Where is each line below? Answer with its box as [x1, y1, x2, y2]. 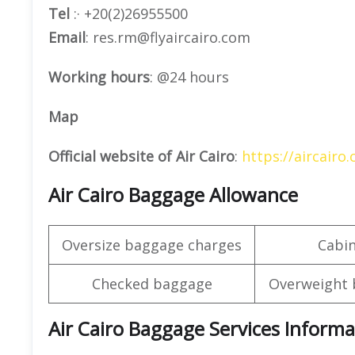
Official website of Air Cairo [48, 146, 235, 166]
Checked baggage [91, 273, 212, 293]
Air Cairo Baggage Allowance [48, 181, 298, 208]
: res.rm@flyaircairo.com [86, 27, 250, 47]
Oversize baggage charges [62, 235, 242, 254]
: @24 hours [150, 67, 229, 86]
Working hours [48, 67, 150, 86]
